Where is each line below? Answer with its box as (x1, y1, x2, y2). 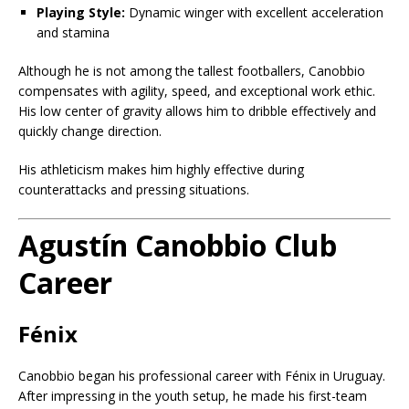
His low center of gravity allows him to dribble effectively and (18, 101, 376, 120)
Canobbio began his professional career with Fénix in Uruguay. (18, 366, 385, 384)
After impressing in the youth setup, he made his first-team (18, 386, 367, 404)
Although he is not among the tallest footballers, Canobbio (18, 61, 365, 79)
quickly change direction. (18, 121, 162, 140)
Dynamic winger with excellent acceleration (125, 3, 383, 21)
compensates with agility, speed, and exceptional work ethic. (18, 81, 375, 100)
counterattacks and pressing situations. (18, 180, 249, 198)
